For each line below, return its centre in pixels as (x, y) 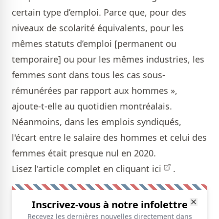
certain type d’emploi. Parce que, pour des (99, 12)
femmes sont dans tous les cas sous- (88, 75)
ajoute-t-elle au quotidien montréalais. (92, 106)
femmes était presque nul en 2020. (85, 153)
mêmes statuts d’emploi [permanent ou (94, 44)
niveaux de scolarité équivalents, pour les (98, 28)
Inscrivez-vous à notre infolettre (109, 205)
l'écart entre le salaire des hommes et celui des (109, 137)
